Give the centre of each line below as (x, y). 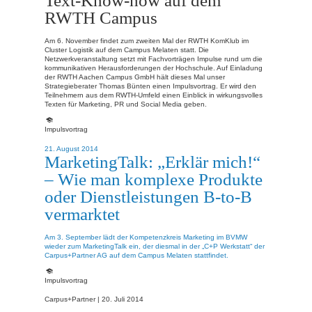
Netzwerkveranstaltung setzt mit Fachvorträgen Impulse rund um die (154, 59)
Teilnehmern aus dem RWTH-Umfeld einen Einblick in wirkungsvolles (154, 95)
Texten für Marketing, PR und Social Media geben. (126, 104)
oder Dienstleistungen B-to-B (148, 196)
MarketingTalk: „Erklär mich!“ (153, 161)
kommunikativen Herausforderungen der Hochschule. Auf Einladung (154, 68)
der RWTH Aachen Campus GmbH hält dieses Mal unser (135, 77)
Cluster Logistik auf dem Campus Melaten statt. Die (127, 50)
